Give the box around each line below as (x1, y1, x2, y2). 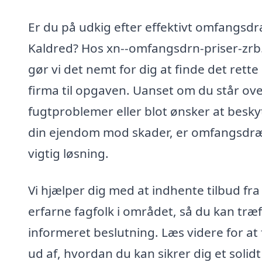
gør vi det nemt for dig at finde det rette (28, 60, 258, 77)
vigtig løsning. (28, 144, 109, 161)
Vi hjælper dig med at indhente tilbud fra (28, 182, 260, 199)
